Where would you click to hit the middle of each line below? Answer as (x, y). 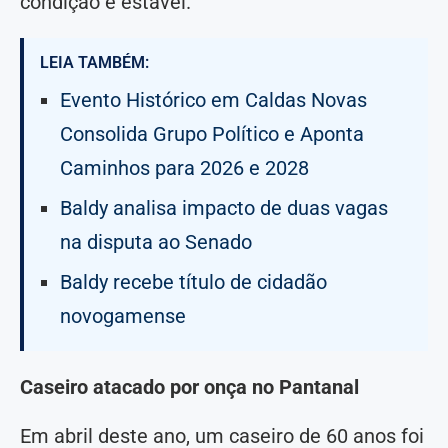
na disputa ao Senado (156, 242)
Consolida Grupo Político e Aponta (212, 134)
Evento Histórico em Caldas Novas (213, 100)
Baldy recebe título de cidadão (193, 282)
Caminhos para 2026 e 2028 (184, 168)
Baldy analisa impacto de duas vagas (224, 208)
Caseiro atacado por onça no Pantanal (189, 387)
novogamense (123, 316)
